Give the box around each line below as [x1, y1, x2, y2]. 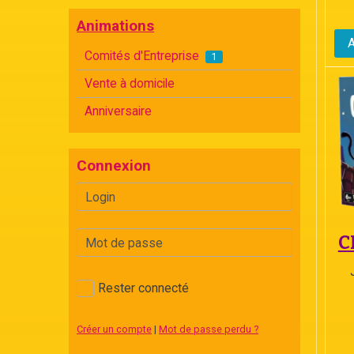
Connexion [77, 156, 151, 175]
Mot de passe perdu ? [159, 323, 258, 336]
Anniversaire [85, 104, 152, 119]
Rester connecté [98, 281, 189, 296]
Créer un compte [77, 323, 152, 336]
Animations [77, 17, 154, 36]
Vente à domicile [85, 76, 175, 92]
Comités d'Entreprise [85, 48, 202, 64]
